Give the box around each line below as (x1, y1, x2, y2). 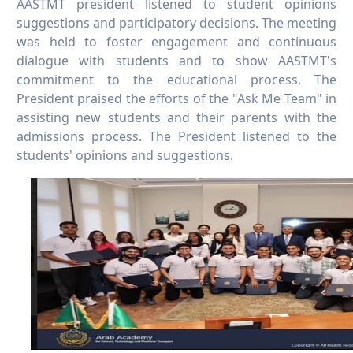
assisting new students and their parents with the (17, 109, 336, 127)
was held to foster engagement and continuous (17, 33, 336, 51)
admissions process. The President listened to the (17, 128, 336, 146)
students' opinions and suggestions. (17, 147, 233, 165)
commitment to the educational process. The (17, 71, 336, 89)
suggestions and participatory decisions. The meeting (17, 14, 336, 32)
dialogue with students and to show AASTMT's (17, 52, 336, 70)
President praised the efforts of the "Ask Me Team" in (17, 90, 336, 108)
